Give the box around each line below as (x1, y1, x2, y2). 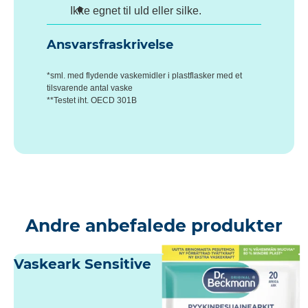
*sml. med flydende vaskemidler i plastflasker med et (47, 70, 242, 80)
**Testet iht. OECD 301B (47, 95, 137, 105)
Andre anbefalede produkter (25, 215, 283, 236)
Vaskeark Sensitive (14, 256, 151, 273)
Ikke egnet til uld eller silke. (70, 5, 201, 17)
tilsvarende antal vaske (47, 82, 133, 93)
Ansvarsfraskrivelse (47, 37, 173, 53)
